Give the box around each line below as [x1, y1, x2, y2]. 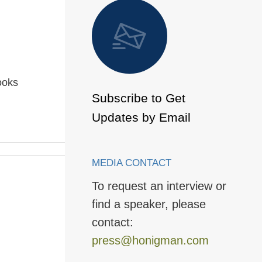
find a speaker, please [91, 197, 206, 211]
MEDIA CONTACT [91, 157, 171, 168]
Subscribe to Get [91, 91, 185, 105]
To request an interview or [91, 179, 226, 192]
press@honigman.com [91, 233, 209, 247]
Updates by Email [91, 110, 191, 124]
